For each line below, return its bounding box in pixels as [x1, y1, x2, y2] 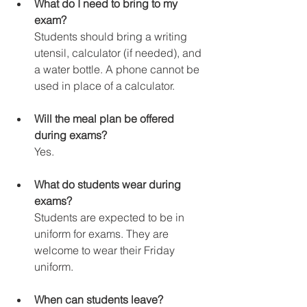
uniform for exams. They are [34, 227, 171, 241]
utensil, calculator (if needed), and [34, 46, 204, 60]
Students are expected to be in [34, 210, 187, 225]
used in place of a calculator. [34, 79, 175, 93]
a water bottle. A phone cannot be [34, 62, 202, 77]
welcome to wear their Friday [34, 243, 177, 258]
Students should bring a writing [34, 29, 190, 44]
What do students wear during [34, 177, 184, 192]
